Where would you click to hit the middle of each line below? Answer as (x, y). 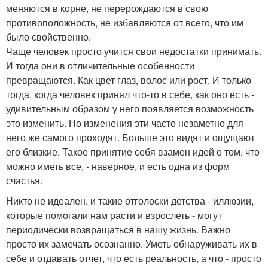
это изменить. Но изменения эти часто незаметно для (125, 123)
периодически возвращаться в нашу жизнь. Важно (118, 229)
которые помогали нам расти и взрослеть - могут (114, 215)
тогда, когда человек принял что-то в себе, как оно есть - (130, 94)
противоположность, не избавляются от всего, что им (125, 22)
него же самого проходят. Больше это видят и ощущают (130, 137)
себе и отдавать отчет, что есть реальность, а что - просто (134, 258)
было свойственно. (48, 36)
